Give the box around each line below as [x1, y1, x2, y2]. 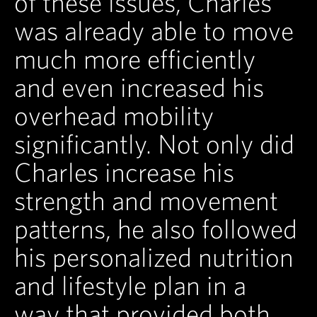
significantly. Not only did [14, 129, 294, 159]
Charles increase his [14, 157, 234, 188]
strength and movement [14, 185, 278, 216]
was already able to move [14, 16, 294, 46]
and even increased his [14, 72, 264, 103]
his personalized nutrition [14, 242, 294, 272]
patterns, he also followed [14, 214, 297, 244]
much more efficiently [14, 44, 255, 74]
